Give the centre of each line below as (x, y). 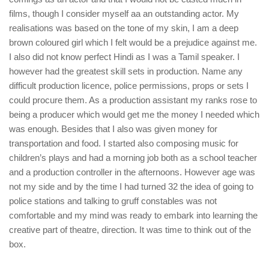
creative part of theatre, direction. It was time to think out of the (130, 230)
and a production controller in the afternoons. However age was (132, 172)
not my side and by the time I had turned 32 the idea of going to (131, 187)
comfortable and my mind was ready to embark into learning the (133, 216)
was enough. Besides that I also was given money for (113, 129)
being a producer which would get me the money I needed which (134, 115)
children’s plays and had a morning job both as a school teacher (133, 158)
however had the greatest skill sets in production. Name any (126, 71)
